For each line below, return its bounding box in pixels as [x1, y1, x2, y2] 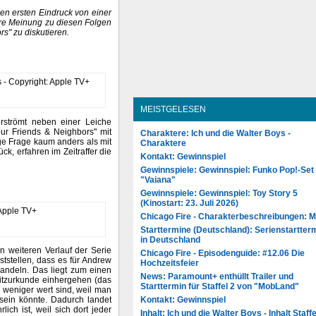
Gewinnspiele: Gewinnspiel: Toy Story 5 [140, 188, 298, 198]
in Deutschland [140, 235, 200, 245]
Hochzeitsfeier [140, 258, 199, 268]
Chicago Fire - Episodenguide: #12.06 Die [140, 248, 305, 258]
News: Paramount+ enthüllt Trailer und [140, 272, 293, 281]
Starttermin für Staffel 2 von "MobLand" [140, 281, 299, 291]
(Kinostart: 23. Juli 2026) [140, 198, 238, 208]
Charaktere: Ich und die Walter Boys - [140, 128, 291, 138]
